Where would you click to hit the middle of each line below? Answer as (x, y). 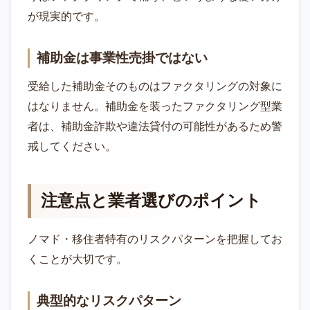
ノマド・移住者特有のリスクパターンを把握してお (155, 239)
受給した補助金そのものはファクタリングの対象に (155, 86)
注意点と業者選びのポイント (151, 201)
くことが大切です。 (77, 259)
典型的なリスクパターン (109, 301)
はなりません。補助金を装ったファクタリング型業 (155, 107)
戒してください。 (72, 147)
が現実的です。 (66, 17)
